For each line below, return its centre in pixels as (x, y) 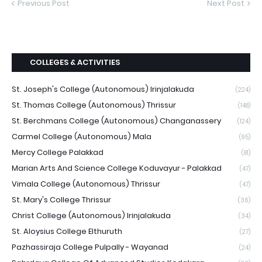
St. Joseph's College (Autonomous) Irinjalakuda (103, 89)
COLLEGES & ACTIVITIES (75, 62)
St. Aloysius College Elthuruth (67, 231)
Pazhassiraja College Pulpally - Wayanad (90, 247)
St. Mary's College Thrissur (61, 199)
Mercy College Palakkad (58, 152)
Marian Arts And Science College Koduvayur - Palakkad (117, 168)
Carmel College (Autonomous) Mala (82, 136)
